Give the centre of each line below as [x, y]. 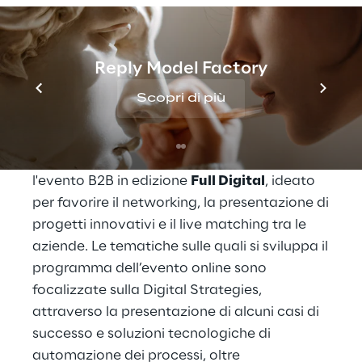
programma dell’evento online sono [149, 268]
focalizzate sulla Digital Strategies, [147, 290]
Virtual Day [261, 159]
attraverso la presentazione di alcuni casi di [176, 312]
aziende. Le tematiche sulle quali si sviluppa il [180, 246]
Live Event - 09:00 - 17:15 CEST [130, 121]
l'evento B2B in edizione [112, 181]
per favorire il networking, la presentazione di [181, 203]
